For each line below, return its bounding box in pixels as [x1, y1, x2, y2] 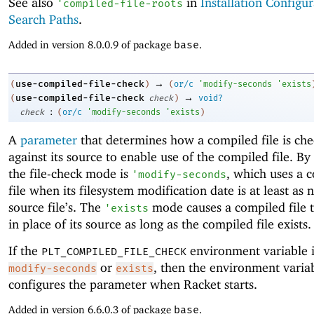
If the [8, 243, 41, 259]
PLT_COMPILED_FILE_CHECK [41, 245, 186, 259]
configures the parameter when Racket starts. [8, 277, 257, 292]
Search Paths [8, 12, 78, 27]
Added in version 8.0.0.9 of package [8, 39, 174, 51]
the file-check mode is [8, 165, 132, 181]
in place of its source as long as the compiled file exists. [8, 216, 311, 231]
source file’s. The [8, 199, 104, 214]
